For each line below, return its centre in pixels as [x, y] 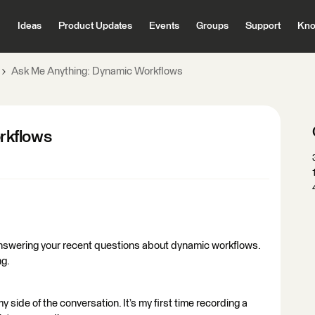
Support [263, 26]
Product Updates [95, 26]
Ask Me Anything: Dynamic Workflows [97, 71]
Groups [212, 26]
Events [164, 26]
